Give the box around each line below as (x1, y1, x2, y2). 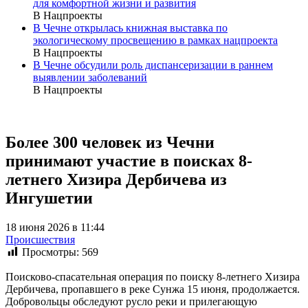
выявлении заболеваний (33, 71, 147, 83)
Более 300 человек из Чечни (5, 133, 214, 151)
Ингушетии (5, 188, 93, 207)
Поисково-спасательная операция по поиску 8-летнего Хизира (5, 271, 300, 283)
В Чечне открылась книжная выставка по (33, 21, 228, 34)
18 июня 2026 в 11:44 (5, 221, 104, 233)
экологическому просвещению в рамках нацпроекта (33, 34, 278, 46)
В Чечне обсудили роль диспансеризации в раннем (33, 58, 273, 71)
